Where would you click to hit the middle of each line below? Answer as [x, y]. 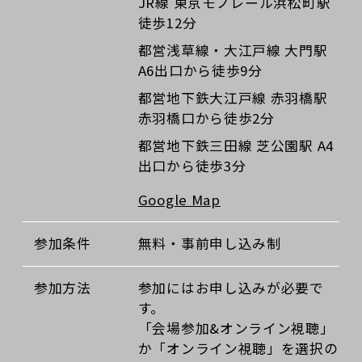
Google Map [179, 199]
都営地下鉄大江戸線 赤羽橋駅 [233, 98]
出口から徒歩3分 [192, 166]
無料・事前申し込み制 [209, 244]
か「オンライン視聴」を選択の [238, 348]
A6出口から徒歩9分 [200, 71]
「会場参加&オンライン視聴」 [236, 328]
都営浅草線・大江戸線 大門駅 [233, 51]
